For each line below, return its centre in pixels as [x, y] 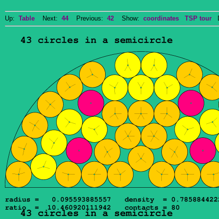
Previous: [88, 18]
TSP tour [198, 18]
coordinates [161, 18]
